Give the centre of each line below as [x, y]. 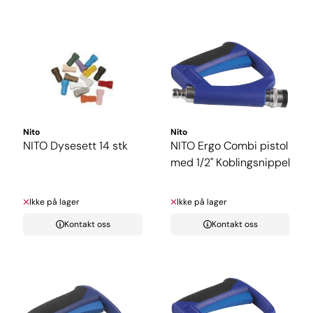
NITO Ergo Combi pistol [229, 146]
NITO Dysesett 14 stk [75, 146]
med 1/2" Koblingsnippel [230, 163]
